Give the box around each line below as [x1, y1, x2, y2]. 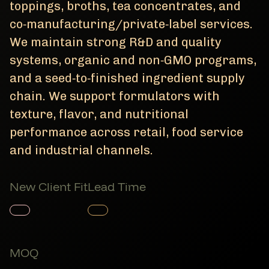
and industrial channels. [10, 143, 153, 157]
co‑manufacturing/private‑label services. [10, 17, 253, 31]
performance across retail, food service [10, 125, 243, 139]
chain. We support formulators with [10, 89, 220, 103]
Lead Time [88, 179, 146, 194]
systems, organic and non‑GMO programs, [10, 53, 256, 67]
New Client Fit [10, 179, 88, 194]
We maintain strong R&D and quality [10, 35, 222, 49]
